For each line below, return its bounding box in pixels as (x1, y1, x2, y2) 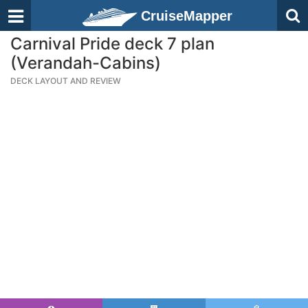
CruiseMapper (141, 8, 232, 23)
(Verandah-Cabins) (10, 53, 161, 73)
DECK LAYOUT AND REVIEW (10, 76, 121, 86)
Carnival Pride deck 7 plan (10, 34, 214, 54)
